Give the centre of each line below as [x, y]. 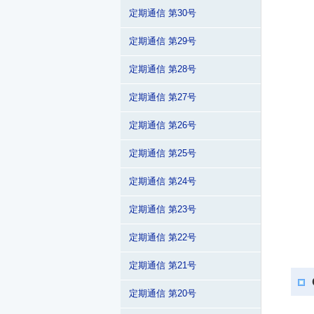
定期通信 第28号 [163, 69]
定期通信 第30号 [163, 13]
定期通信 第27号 [163, 97]
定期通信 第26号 [163, 125]
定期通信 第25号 [163, 153]
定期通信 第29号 [163, 41]
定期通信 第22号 [163, 238]
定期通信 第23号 [163, 210]
